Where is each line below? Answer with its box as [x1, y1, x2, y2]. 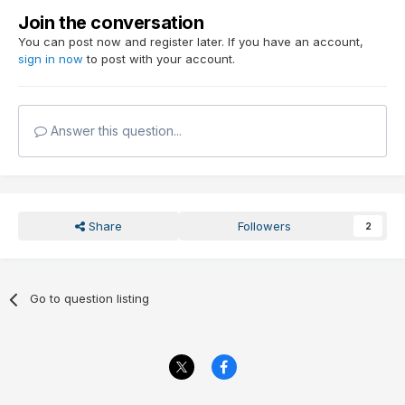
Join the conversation [18, 12, 204, 34]
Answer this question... [47, 123, 182, 139]
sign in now [18, 52, 83, 67]
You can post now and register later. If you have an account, [18, 34, 363, 50]
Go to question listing [30, 291, 150, 306]
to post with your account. [83, 52, 235, 67]
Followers [238, 219, 292, 234]
